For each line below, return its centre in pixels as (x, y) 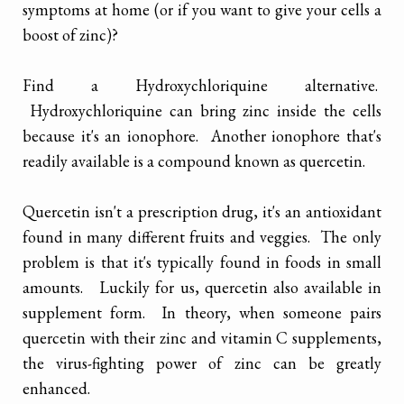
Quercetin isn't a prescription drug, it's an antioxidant (202, 211)
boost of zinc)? (70, 34)
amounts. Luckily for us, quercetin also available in (202, 287)
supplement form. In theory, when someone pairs (202, 312)
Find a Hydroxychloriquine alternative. (202, 85)
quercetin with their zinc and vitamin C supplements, (202, 337)
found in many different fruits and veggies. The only (202, 236)
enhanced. (56, 388)
